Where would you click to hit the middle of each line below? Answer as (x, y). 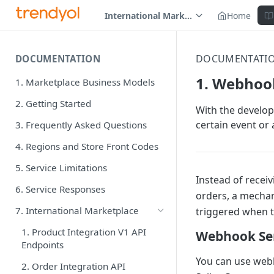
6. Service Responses (60, 189)
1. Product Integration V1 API (84, 231)
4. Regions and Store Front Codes (87, 146)
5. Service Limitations (61, 167)
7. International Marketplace (77, 210)
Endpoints (43, 244)
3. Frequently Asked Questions (81, 124)
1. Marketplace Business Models (85, 82)
